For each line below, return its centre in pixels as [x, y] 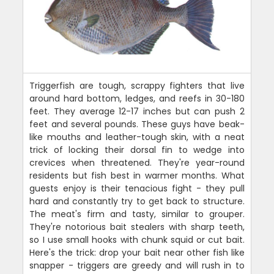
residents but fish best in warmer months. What [137, 176]
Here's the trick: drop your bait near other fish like [137, 253]
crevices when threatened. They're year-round [137, 163]
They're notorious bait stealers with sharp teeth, [137, 227]
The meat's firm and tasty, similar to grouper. [137, 214]
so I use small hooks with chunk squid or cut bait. [137, 240]
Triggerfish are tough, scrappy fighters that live [137, 86]
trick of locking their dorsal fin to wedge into [137, 150]
